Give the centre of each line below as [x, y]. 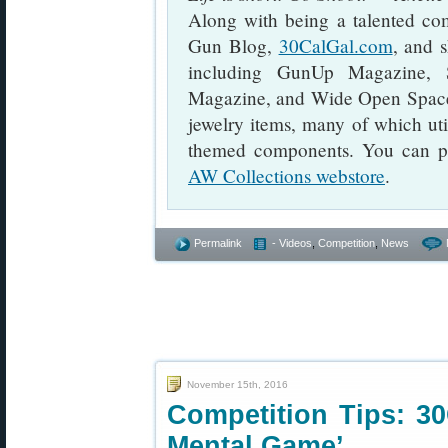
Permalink [218, 242]
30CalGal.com [335, 45]
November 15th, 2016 [237, 384]
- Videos [292, 242]
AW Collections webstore [286, 175]
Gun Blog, [233, 45]
